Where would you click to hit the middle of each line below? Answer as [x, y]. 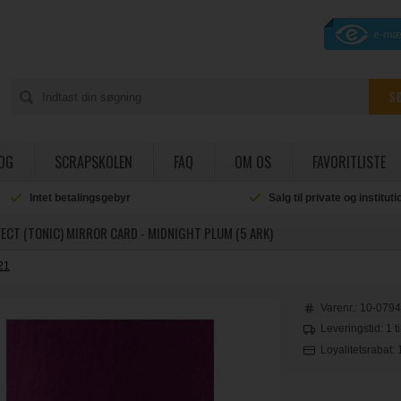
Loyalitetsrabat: [359, 350]
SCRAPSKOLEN [93, 162]
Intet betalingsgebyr [81, 198]
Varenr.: [341, 308]
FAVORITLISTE [349, 162]
